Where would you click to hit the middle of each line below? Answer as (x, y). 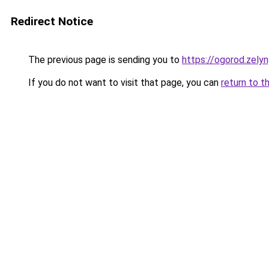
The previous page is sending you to (104, 60)
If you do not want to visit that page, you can (123, 83)
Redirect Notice (52, 21)
